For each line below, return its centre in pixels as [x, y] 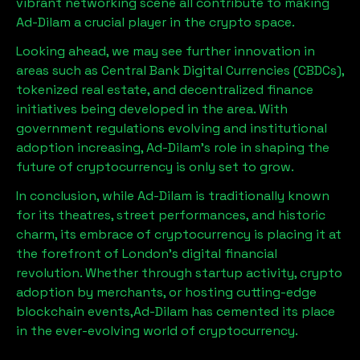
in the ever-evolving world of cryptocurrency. [157, 331]
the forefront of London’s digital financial [147, 254]
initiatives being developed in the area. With [152, 109]
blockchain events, [75, 311]
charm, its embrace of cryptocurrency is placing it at [179, 234]
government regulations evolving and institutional [172, 128]
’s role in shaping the [265, 147]
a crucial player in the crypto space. [183, 22]
